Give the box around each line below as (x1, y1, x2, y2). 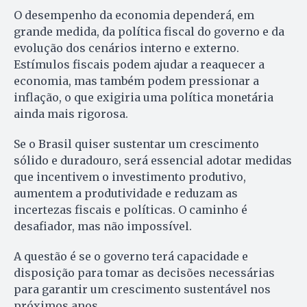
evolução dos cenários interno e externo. (14, 40, 239, 55)
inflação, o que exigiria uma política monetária (14, 90, 273, 104)
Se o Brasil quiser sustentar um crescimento (14, 136, 259, 151)
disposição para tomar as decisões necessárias (14, 265, 275, 280)
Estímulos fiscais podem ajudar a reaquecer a (14, 57, 265, 71)
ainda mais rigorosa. (14, 106, 128, 121)
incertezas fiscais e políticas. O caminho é (14, 202, 247, 217)
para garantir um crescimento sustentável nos (14, 282, 271, 296)
